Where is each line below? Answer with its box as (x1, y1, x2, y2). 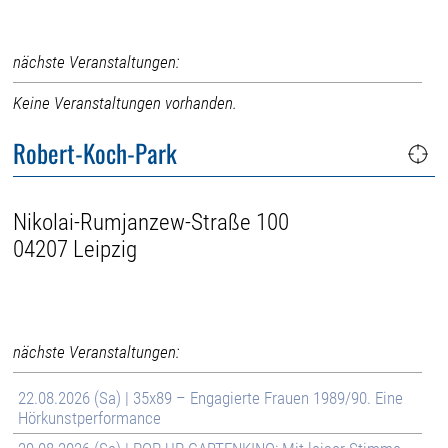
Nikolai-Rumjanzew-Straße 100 (13, 208, 290, 236)
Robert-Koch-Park (13, 134, 178, 172)
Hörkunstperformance (18, 407, 162, 428)
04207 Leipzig (13, 235, 138, 263)
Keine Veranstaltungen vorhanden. (13, 92, 238, 113)
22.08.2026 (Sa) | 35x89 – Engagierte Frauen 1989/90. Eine (18, 387, 404, 408)
